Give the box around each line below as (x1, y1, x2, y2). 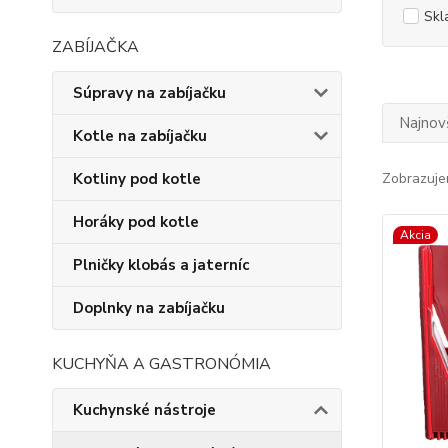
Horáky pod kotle (73, 212, 199, 232)
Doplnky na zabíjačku (73, 298, 225, 318)
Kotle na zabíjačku (73, 126, 207, 146)
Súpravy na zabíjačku (73, 83, 226, 103)
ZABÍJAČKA (52, 36, 139, 58)
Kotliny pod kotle (73, 169, 201, 189)
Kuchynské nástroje (73, 400, 216, 420)
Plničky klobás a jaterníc (73, 255, 249, 275)
